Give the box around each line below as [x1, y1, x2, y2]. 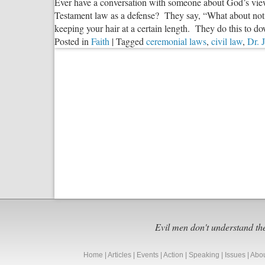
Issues [225, 251, 245, 260]
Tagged [116, 35, 144, 48]
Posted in [54, 35, 89, 48]
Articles [108, 251, 131, 260]
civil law [211, 35, 243, 48]
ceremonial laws [146, 35, 206, 48]
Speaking [189, 251, 219, 260]
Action [163, 251, 183, 260]
